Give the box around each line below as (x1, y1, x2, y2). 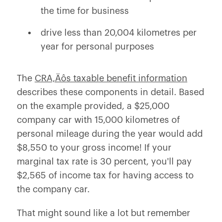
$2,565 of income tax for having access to (16, 171, 194, 180)
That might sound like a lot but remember (16, 209, 190, 218)
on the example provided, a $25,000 (16, 102, 169, 111)
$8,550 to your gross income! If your (16, 143, 171, 152)
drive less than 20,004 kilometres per (40, 28, 197, 37)
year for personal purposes (40, 42, 154, 51)
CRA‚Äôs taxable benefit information (34, 74, 187, 83)
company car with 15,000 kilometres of (16, 115, 180, 124)
